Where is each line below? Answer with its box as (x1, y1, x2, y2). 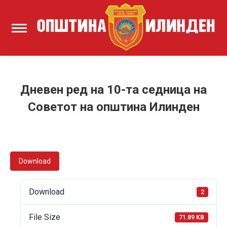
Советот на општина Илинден (27, 100, 200, 115)
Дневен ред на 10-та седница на (20, 83, 207, 97)
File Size (29, 212, 60, 222)
